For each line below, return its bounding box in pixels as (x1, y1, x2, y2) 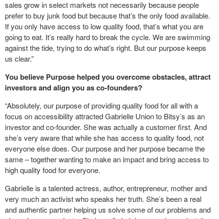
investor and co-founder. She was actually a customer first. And (5, 121, 207, 132)
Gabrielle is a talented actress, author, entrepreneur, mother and (5, 182, 207, 193)
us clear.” (5, 53, 34, 64)
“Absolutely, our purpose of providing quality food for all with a (5, 100, 198, 110)
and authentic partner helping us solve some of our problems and (5, 204, 211, 215)
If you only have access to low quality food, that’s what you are (5, 21, 203, 31)
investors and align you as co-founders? (5, 82, 142, 93)
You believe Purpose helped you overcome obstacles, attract (5, 71, 211, 82)
